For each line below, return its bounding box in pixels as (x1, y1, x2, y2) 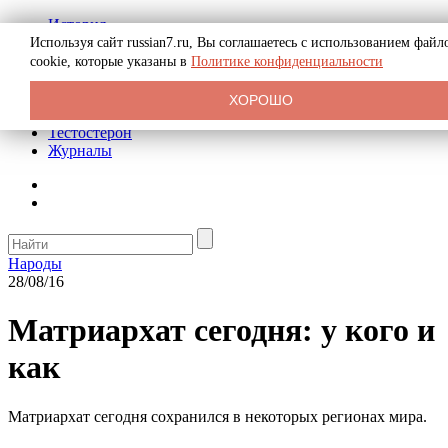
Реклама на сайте (48, 70, 165, 87)
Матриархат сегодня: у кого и (8, 312, 435, 349)
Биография (48, 34, 122, 51)
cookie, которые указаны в (30, 54, 191, 69)
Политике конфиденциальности (191, 54, 383, 69)
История (48, 16, 106, 33)
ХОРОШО (228, 92, 293, 108)
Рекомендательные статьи (48, 106, 224, 123)
